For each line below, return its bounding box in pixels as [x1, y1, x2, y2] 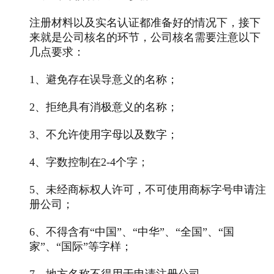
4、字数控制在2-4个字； [29, 155, 149, 168]
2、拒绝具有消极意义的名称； [29, 100, 178, 113]
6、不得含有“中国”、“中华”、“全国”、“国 [29, 225, 234, 238]
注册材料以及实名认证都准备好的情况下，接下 [29, 16, 261, 29]
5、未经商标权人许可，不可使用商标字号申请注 [29, 183, 266, 196]
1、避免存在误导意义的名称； [29, 73, 178, 86]
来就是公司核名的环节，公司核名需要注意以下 [29, 31, 261, 43]
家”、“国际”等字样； [29, 240, 132, 253]
